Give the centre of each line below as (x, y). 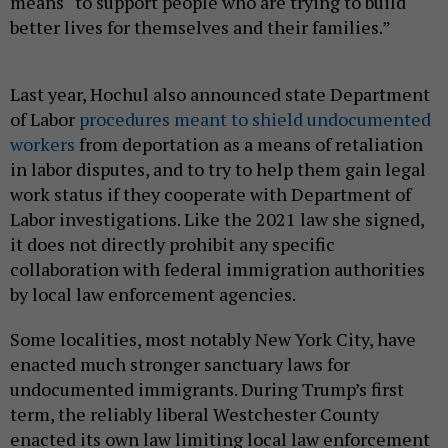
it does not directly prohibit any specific (172, 243)
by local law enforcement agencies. (153, 293)
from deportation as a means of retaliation (249, 143)
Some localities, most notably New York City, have (213, 338)
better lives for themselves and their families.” (200, 26)
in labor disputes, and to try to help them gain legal (218, 168)
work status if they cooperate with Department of (210, 193)
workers (42, 143)
